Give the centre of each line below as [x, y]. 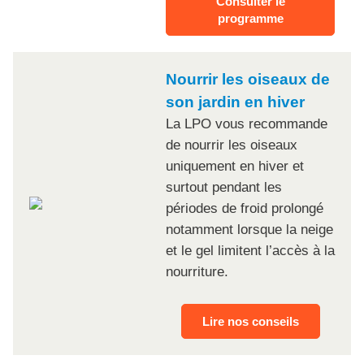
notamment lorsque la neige [249, 230]
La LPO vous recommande [247, 124]
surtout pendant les [224, 188]
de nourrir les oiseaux [232, 145]
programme [250, 19]
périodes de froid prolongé [245, 209]
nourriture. [197, 272]
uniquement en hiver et [235, 167]
